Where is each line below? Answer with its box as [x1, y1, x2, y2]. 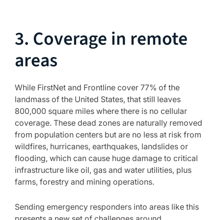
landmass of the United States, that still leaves [15, 94, 181, 104]
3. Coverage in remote [15, 26, 188, 52]
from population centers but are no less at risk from [15, 130, 201, 139]
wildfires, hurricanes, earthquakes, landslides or [15, 141, 188, 151]
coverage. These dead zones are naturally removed [15, 118, 202, 128]
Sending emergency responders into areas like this [15, 202, 199, 212]
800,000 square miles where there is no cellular [15, 106, 187, 116]
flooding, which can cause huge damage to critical [15, 153, 198, 163]
